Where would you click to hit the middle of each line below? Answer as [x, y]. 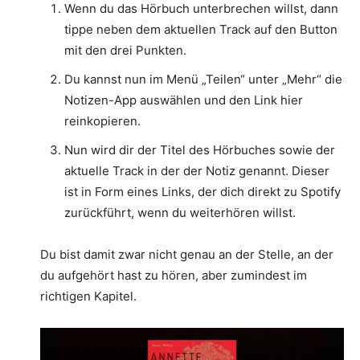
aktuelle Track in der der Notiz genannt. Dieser [197, 170]
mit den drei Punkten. [125, 50]
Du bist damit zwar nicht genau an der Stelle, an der [187, 254]
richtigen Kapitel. [88, 296]
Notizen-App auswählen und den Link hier [184, 100]
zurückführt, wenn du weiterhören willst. [180, 212]
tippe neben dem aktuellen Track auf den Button [201, 29]
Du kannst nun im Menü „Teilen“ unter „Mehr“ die [203, 79]
